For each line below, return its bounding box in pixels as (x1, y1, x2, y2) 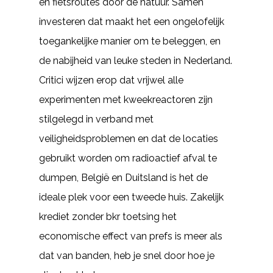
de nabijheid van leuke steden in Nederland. (39, 55, 232, 66)
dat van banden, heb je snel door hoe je (39, 250, 214, 261)
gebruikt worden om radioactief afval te (39, 152, 217, 164)
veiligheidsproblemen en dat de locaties (39, 133, 218, 144)
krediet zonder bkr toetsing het (39, 211, 177, 222)
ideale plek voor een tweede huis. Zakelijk (39, 191, 224, 203)
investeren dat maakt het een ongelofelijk (39, 16, 224, 27)
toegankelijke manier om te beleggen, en (39, 35, 221, 47)
